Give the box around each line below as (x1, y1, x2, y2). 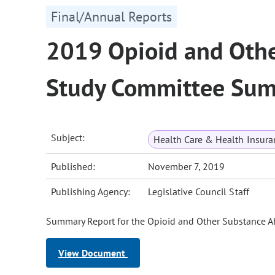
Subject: (51, 131, 85, 144)
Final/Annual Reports (51, 8, 172, 26)
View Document (58, 247, 128, 260)
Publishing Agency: (51, 185, 131, 198)
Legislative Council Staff (148, 185, 249, 198)
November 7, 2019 (148, 160, 225, 173)
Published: (51, 160, 96, 173)
